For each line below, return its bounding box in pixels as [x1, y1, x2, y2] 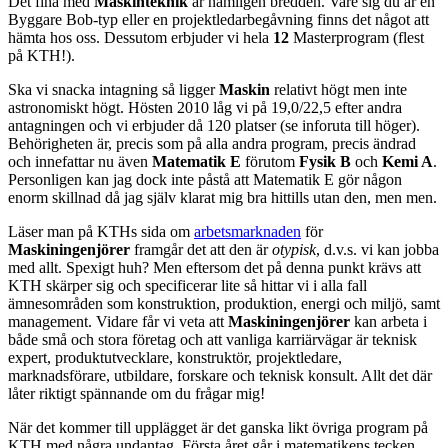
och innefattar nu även [8, 152, 152, 170]
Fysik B [299, 152, 351, 170]
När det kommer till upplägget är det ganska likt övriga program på [8, 418, 428, 436]
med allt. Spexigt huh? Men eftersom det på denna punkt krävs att [8, 258, 421, 276]
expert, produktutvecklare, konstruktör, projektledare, [8, 348, 342, 366]
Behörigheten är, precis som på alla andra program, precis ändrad [8, 134, 416, 152]
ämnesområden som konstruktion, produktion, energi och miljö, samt [8, 294, 440, 312]
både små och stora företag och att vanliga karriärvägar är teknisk [8, 330, 417, 348]
